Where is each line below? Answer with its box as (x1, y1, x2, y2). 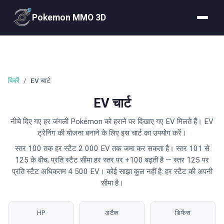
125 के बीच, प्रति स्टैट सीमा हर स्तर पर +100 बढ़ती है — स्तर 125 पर (15, 155, 209, 164)
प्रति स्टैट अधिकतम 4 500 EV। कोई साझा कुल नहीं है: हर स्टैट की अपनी (11, 167, 212, 176)
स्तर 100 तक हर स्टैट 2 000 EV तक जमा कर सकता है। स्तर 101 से (14, 144, 209, 153)
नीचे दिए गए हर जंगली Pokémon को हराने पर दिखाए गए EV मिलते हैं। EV (10, 117, 213, 126)
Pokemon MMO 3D (32, 12, 106, 22)
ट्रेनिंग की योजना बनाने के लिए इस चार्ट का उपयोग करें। (37, 128, 186, 137)
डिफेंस (175, 209, 191, 216)
